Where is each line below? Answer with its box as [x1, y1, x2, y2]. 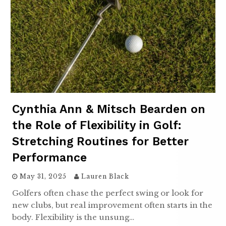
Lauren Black [81, 172, 129, 180]
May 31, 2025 [20, 172, 67, 180]
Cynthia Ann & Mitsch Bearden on [12, 102, 205, 116]
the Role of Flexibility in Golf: [12, 118, 181, 132]
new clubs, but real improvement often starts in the [12, 200, 212, 210]
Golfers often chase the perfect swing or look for [12, 188, 203, 198]
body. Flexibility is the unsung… [12, 212, 134, 222]
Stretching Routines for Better [12, 134, 189, 148]
